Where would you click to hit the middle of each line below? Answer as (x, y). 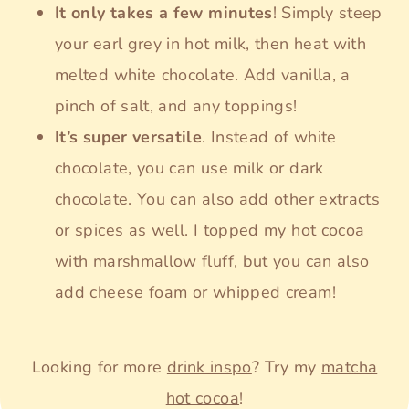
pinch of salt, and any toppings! (176, 106)
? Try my (287, 367)
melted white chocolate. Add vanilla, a (203, 75)
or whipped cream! (262, 293)
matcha (350, 367)
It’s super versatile (129, 137)
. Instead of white (269, 137)
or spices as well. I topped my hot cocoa (210, 231)
